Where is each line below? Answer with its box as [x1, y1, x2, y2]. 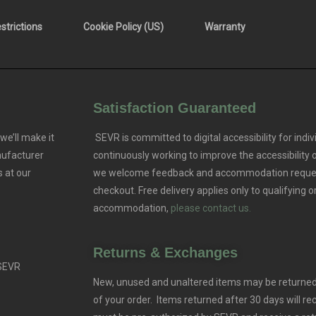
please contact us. [169, 202, 251, 214]
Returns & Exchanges [93, 244, 238, 260]
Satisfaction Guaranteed [93, 99, 256, 116]
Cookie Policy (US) [83, 20, 164, 32]
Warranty [204, 20, 245, 32]
